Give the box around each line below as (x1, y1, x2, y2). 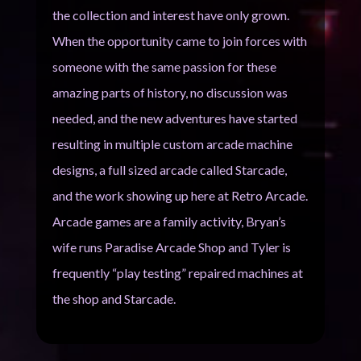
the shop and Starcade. (52, 291, 176, 306)
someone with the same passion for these (52, 59, 276, 74)
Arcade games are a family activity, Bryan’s (52, 214, 286, 229)
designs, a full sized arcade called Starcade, (52, 162, 287, 177)
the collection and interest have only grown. (52, 7, 289, 23)
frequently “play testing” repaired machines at (52, 265, 303, 280)
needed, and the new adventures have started (52, 110, 297, 126)
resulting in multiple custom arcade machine (52, 136, 293, 151)
